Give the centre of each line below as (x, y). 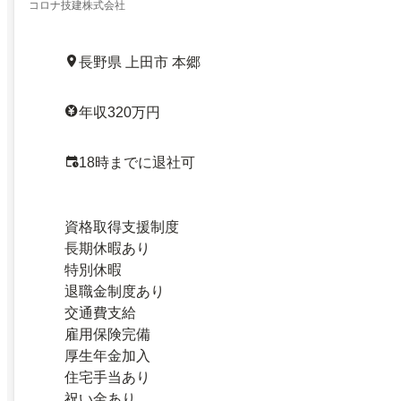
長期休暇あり (107, 248)
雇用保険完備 (107, 334)
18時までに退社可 (137, 162)
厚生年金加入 (107, 355)
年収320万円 (119, 112)
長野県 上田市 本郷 (140, 62)
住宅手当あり (107, 377)
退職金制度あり (115, 291)
